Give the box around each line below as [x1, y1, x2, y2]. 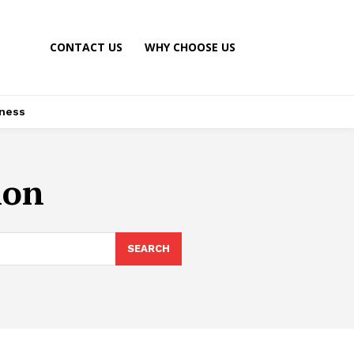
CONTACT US [50, 40, 123, 55]
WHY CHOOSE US [145, 40, 236, 55]
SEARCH [126, 242, 170, 254]
